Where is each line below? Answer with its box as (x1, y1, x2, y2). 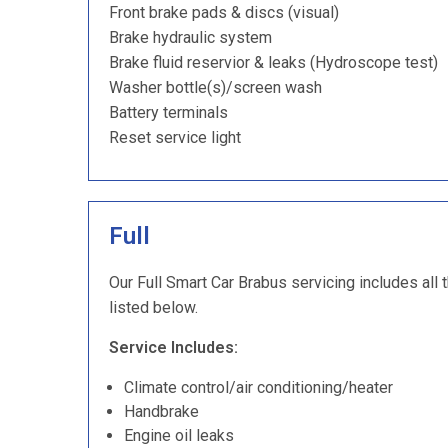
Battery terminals (109, 103, 228, 122)
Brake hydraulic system (109, 28, 272, 47)
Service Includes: (109, 338, 238, 357)
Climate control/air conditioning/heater (124, 378, 393, 397)
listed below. (109, 298, 198, 317)
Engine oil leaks (124, 426, 234, 445)
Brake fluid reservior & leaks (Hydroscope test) (109, 53, 438, 72)
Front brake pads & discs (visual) (109, 3, 339, 22)
